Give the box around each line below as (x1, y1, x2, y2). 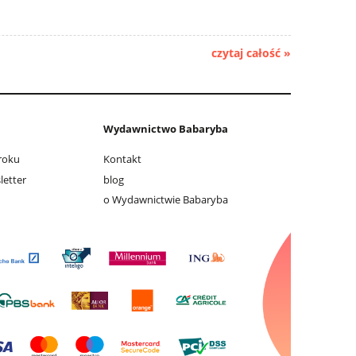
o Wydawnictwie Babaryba (103, 192, 228, 207)
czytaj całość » (211, 45, 291, 61)
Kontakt (103, 152, 141, 167)
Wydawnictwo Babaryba (103, 121, 228, 136)
